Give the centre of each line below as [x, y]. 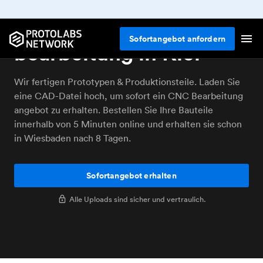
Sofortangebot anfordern [177, 38]
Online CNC [74, 27]
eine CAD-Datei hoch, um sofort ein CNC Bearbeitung [129, 96]
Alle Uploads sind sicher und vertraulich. [137, 199]
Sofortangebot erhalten [131, 176]
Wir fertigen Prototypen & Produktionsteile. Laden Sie [127, 82]
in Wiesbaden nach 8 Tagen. [73, 138]
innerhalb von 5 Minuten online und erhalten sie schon [128, 124]
